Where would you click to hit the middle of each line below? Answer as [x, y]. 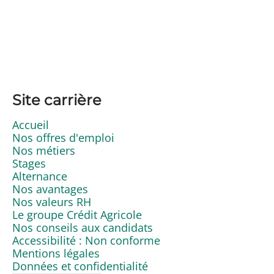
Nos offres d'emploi [63, 137]
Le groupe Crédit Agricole [77, 214]
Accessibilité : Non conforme [86, 240]
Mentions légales [56, 253]
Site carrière [57, 100]
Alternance [40, 176]
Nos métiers [44, 150]
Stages [29, 163]
